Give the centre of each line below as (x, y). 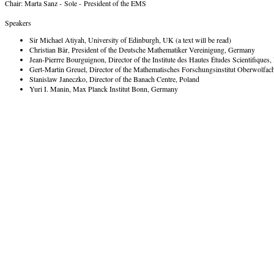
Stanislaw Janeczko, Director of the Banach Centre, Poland (114, 79)
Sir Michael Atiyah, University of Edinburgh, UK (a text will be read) (130, 39)
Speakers (18, 22)
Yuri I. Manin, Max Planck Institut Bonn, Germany (104, 88)
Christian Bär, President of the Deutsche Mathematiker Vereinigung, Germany (142, 49)
